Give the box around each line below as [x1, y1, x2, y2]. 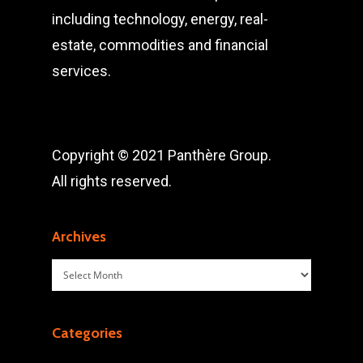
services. [52, 62, 111, 79]
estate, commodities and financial [52, 36, 268, 53]
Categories [52, 324, 122, 342]
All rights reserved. [52, 173, 172, 190]
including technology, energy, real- [52, 11, 268, 28]
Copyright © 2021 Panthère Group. [52, 147, 271, 164]
